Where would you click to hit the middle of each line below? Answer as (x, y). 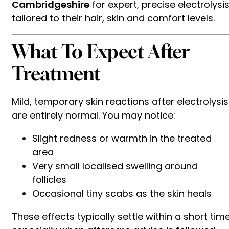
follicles (49, 179)
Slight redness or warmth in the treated (122, 138)
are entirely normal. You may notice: (94, 115)
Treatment (56, 73)
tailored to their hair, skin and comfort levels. (113, 18)
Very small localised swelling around (115, 166)
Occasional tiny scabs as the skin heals (122, 193)
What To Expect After (101, 51)
